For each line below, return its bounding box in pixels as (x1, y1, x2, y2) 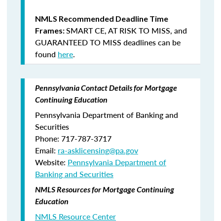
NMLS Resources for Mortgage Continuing (35, 184, 174, 194)
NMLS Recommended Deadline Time (35, 14, 168, 23)
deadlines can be (121, 37, 181, 48)
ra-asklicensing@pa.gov (58, 145, 138, 156)
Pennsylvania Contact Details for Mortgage (35, 83, 177, 92)
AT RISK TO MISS (108, 25, 170, 36)
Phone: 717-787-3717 (35, 133, 111, 144)
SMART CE (66, 25, 105, 36)
